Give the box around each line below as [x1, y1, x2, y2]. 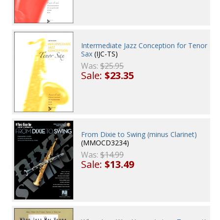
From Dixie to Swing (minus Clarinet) [81, 130, 197, 139]
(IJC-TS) [92, 49, 118, 59]
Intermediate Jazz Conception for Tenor [81, 41, 208, 51]
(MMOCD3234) [81, 138, 130, 148]
